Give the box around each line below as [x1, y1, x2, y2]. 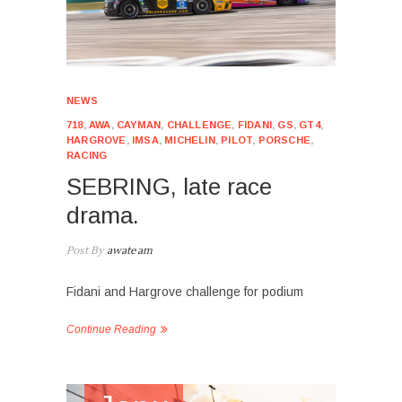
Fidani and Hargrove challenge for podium [66, 284, 303, 299]
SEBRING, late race [66, 172, 272, 200]
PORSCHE [258, 134, 311, 145]
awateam [103, 243, 153, 258]
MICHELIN [164, 134, 215, 145]
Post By [66, 243, 104, 258]
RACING [66, 149, 108, 161]
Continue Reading [66, 322, 156, 336]
